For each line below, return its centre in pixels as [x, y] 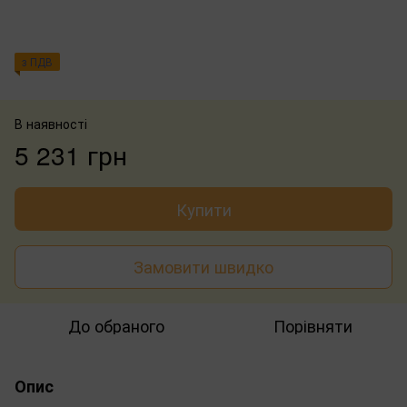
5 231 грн [71, 154]
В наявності [51, 123]
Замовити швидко [203, 267]
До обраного [116, 325]
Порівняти [313, 325]
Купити [203, 208]
